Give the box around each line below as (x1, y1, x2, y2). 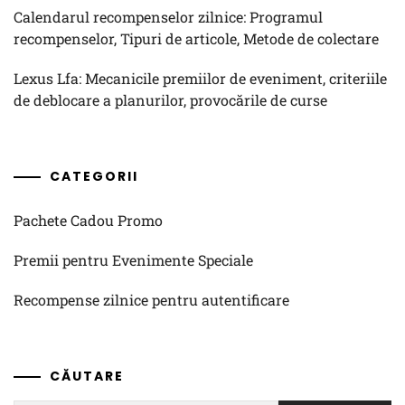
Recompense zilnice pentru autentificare (14, 290, 289, 309)
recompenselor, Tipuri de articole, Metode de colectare (14, 29, 379, 48)
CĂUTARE (50, 367, 124, 385)
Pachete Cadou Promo (14, 211, 163, 230)
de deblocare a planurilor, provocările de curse (14, 90, 327, 109)
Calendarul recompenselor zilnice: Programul (14, 7, 323, 26)
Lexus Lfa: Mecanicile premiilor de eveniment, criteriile (14, 69, 387, 88)
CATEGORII (50, 167, 138, 185)
